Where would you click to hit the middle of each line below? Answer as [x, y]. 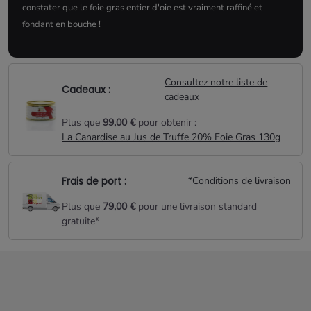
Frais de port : [94, 181]
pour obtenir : [166, 123]
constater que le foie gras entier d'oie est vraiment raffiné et [142, 8]
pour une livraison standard [196, 207]
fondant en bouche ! [61, 25]
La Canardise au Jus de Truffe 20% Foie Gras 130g [171, 137]
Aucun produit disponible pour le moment [133, 292]
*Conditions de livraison [239, 181]
